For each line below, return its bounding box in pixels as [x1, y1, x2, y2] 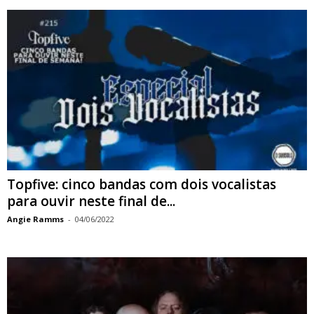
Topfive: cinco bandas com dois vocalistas [7, 175, 276, 193]
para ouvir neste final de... [7, 191, 175, 210]
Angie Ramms [7, 213, 64, 224]
